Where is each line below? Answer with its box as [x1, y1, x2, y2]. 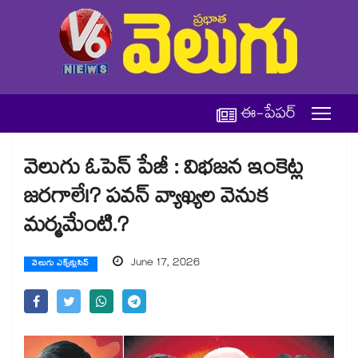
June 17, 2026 [127, 254, 200, 273]
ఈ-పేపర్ [241, 102, 296, 129]
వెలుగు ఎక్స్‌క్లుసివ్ [32, 258, 89, 271]
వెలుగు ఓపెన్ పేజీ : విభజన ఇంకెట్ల [24, 153, 303, 189]
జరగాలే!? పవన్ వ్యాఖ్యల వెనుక [24, 181, 268, 217]
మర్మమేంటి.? [24, 210, 129, 246]
